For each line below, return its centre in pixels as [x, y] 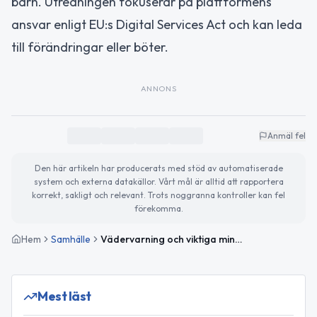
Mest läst [64, 296]
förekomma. [158, 209]
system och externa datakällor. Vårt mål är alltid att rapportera [158, 182]
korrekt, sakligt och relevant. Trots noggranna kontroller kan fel [158, 195]
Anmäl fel [287, 136]
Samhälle [71, 240]
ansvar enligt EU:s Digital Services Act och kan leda [157, 25]
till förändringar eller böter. [90, 47]
